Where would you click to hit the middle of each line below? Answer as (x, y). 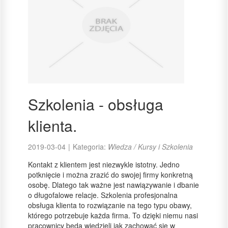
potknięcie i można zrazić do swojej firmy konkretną (110, 175)
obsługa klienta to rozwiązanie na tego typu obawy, (110, 205)
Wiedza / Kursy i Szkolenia (150, 147)
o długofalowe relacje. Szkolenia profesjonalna (103, 195)
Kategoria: (90, 147)
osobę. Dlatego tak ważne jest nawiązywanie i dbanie (113, 185)
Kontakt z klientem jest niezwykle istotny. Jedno (104, 164)
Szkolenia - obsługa (96, 104)
